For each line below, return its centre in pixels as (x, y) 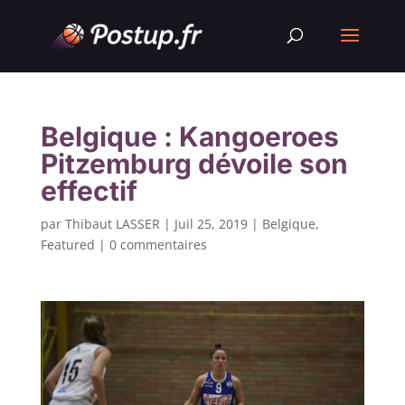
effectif (89, 191)
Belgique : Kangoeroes (189, 137)
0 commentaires (158, 245)
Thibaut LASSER (112, 224)
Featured (67, 245)
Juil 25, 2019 (211, 224)
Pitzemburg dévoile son (194, 164)
